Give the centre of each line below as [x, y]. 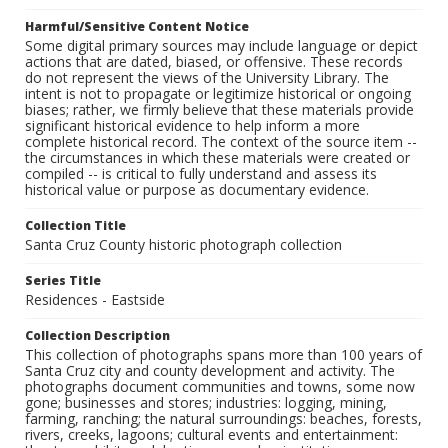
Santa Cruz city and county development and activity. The [210, 371]
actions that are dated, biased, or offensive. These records [214, 62]
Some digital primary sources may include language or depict [221, 46]
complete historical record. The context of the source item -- [221, 142]
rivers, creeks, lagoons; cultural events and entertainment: [211, 435]
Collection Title [75, 226]
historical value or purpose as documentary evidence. [197, 190]
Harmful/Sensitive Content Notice [137, 27]
